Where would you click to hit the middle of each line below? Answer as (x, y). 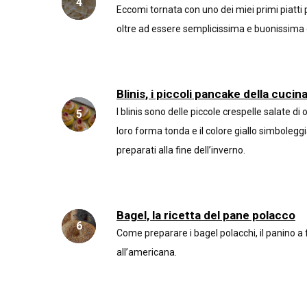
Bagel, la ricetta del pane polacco (206, 215)
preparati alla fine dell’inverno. (181, 150)
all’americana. (147, 252)
